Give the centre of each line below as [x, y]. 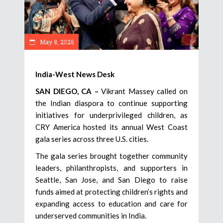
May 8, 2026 [56, 42]
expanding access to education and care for [111, 203]
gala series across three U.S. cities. [92, 139]
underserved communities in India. [91, 215]
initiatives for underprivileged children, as [111, 115]
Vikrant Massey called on [143, 91]
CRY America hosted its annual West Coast [111, 127]
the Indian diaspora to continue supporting [111, 103]
